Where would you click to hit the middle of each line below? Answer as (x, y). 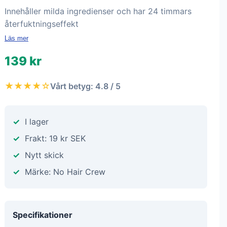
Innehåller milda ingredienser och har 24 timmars (98, 11)
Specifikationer (43, 215)
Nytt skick (44, 155)
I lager (37, 122)
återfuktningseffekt (42, 24)
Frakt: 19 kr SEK (55, 138)
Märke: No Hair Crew (65, 172)
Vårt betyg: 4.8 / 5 (85, 86)
